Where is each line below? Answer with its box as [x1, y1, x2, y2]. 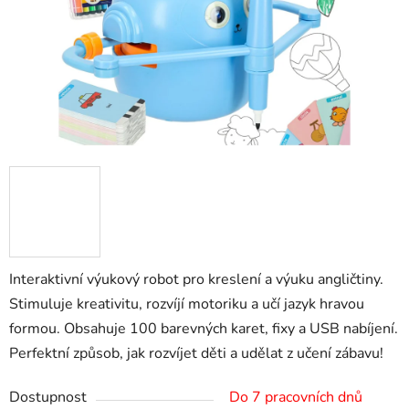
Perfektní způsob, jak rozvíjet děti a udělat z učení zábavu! [9, 343, 383, 364]
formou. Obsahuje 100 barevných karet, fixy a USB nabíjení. [9, 319, 398, 340]
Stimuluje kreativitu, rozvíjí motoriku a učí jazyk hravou [9, 294, 364, 315]
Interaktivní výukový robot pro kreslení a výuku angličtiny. [9, 269, 383, 290]
